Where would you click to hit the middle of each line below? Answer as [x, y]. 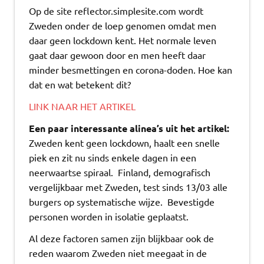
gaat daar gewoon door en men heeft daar [117, 55]
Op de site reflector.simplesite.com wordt [116, 10]
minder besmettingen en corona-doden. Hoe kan [131, 69]
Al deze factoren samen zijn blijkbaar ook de [121, 238]
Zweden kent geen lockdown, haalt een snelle [124, 142]
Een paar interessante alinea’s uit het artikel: [129, 128]
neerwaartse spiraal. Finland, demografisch [120, 172]
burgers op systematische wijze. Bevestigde [122, 201]
